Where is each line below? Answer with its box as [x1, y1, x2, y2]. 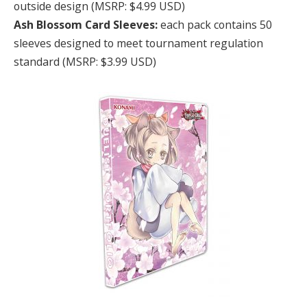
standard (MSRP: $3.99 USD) [14, 54, 156, 70]
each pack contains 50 [158, 17, 272, 33]
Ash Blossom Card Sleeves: [14, 17, 158, 33]
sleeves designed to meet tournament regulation [14, 36, 263, 51]
